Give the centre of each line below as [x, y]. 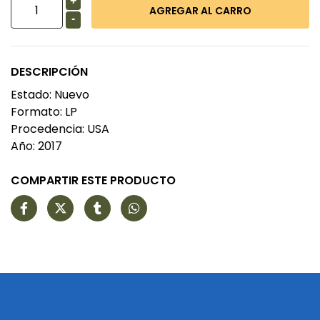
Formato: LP [44, 112]
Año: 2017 [36, 146]
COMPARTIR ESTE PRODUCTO [93, 180]
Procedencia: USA [60, 129]
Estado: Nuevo [50, 95]
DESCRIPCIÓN [49, 72]
